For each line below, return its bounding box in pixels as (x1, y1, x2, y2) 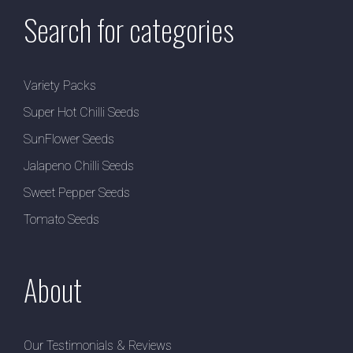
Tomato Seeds (24, 212, 99, 228)
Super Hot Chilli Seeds (24, 105, 139, 121)
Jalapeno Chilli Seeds (24, 158, 134, 174)
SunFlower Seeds (24, 132, 114, 147)
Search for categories (24, 7, 234, 52)
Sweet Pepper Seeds (24, 185, 130, 201)
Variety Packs (24, 78, 96, 94)
